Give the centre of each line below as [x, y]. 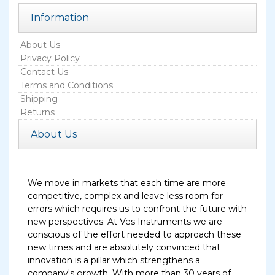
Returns [37, 112]
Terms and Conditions [67, 85]
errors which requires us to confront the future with [137, 209]
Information [60, 17]
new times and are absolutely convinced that [124, 247]
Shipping [39, 99]
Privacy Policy [50, 58]
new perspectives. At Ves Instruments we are [125, 222]
